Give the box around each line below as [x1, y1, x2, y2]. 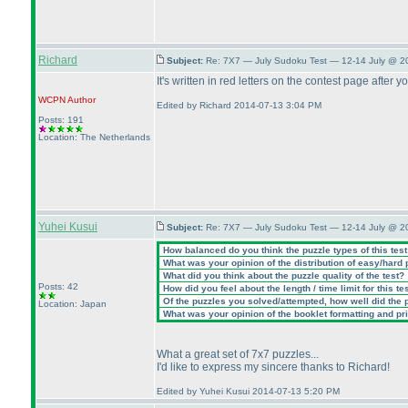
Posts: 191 [38, 115, 84, 125]
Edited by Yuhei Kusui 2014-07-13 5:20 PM [157, 386, 340, 396]
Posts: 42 [38, 281, 78, 291]
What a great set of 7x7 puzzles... [157, 348, 319, 361]
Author [66, 95, 96, 105]
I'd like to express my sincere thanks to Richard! [157, 361, 390, 373]
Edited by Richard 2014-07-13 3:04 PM [157, 100, 321, 110]
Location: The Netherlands [38, 132, 150, 142]
